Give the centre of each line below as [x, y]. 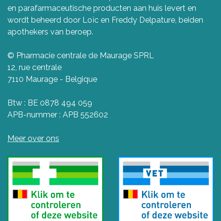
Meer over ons [33, 138]
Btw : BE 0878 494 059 [50, 103]
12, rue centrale [35, 67]
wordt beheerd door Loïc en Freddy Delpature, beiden [105, 20]
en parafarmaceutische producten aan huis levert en [102, 8]
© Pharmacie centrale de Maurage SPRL [81, 55]
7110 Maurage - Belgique [52, 79]
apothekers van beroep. [50, 32]
